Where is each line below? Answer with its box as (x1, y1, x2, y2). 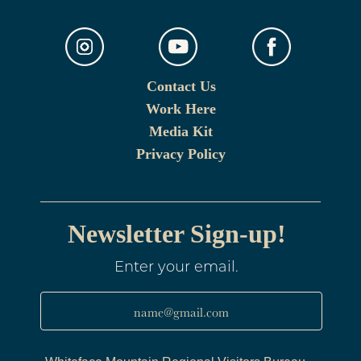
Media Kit (149, 122, 214, 139)
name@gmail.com (134, 303, 229, 321)
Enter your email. (114, 259, 239, 276)
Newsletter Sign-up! (67, 218, 286, 248)
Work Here (146, 100, 217, 117)
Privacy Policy (136, 145, 226, 162)
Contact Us (146, 77, 216, 94)
